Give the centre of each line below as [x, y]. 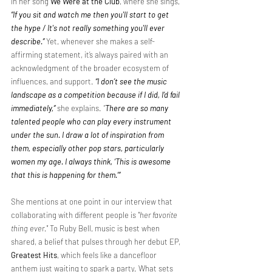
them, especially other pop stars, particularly [88, 148]
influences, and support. [53, 81]
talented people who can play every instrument [92, 121]
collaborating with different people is [74, 215]
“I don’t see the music [132, 81]
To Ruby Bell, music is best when [106, 228]
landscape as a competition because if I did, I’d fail [96, 95]
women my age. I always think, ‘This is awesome [92, 161]
